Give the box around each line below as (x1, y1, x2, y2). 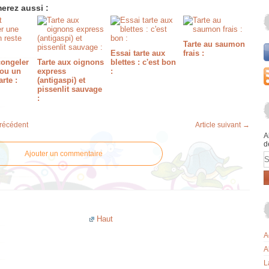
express (37, 67, 67, 76)
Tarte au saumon (183, 40, 245, 49)
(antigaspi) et (37, 76, 86, 85)
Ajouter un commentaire (25, 150, 103, 158)
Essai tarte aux (110, 49, 165, 58)
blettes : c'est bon (110, 58, 176, 67)
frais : (183, 49, 204, 58)
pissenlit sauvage (37, 85, 103, 94)
